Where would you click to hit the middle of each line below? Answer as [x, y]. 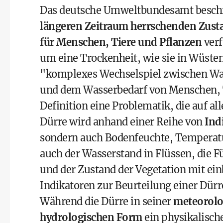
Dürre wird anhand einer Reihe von [122, 122]
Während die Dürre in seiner [107, 201]
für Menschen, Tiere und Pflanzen [121, 42]
